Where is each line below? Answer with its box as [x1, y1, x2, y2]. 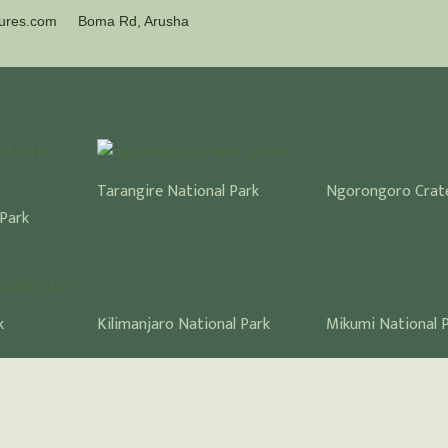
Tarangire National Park [96, 178, 259, 206]
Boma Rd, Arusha [77, 13, 189, 29]
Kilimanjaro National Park [96, 310, 270, 338]
